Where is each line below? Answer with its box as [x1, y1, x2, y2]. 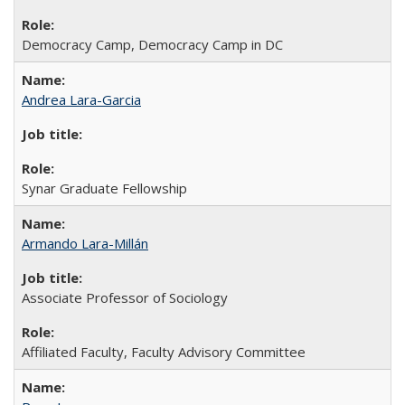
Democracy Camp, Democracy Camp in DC [22, 35, 283, 53]
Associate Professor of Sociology [22, 288, 228, 306]
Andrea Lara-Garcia [22, 90, 141, 108]
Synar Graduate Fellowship [22, 179, 187, 197]
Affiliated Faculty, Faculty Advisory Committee [22, 343, 306, 361]
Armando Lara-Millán [22, 234, 148, 252]
